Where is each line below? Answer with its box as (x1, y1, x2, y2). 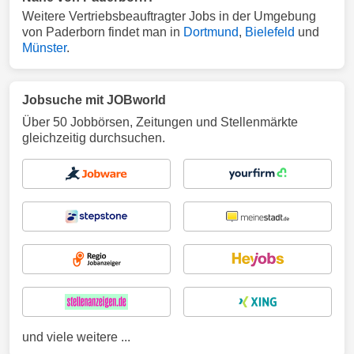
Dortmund (183, 25, 239, 39)
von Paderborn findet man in (22, 25, 183, 39)
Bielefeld (245, 25, 295, 39)
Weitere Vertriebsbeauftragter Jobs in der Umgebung (22, 9, 316, 23)
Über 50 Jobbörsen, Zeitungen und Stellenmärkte (22, 115, 298, 129)
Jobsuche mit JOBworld (22, 93, 166, 107)
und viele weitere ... (22, 330, 130, 344)
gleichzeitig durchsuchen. (22, 131, 165, 145)
